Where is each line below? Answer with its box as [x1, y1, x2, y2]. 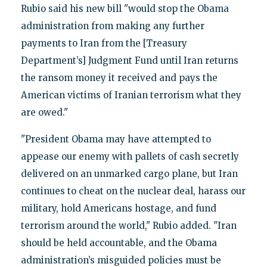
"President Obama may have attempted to [20, 133, 211, 145]
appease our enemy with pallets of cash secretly [20, 150, 239, 162]
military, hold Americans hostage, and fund [20, 202, 216, 214]
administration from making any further [20, 20, 204, 32]
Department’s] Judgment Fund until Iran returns [20, 54, 238, 66]
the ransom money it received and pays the [20, 72, 218, 83]
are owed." [20, 106, 68, 118]
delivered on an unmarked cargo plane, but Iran [20, 167, 238, 179]
